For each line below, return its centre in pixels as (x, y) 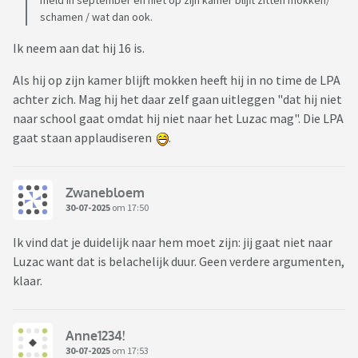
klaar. (28, 281)
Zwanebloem (105, 192)
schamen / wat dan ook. (96, 17)
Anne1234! (95, 335)
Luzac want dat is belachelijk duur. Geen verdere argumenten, (179, 262)
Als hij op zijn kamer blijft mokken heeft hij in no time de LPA (177, 80)
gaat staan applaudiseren (85, 138)
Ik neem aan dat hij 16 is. (79, 48)
